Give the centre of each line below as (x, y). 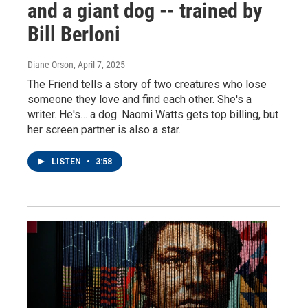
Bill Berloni (74, 34)
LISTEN (67, 162)
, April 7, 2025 (99, 65)
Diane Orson (51, 65)
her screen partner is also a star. (104, 130)
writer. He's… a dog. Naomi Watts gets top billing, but (153, 114)
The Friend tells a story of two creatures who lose (147, 84)
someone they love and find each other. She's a (140, 99)
